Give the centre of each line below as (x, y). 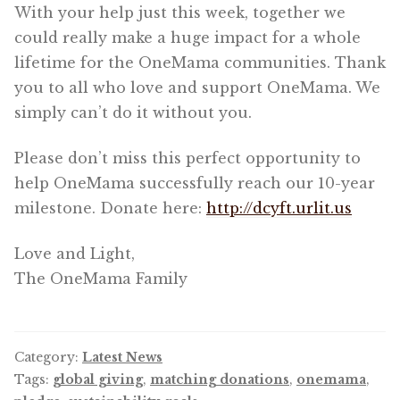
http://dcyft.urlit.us (279, 208)
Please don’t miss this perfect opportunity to (187, 158)
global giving (98, 379)
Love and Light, (75, 253)
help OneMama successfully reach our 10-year (195, 183)
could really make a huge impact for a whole (187, 38)
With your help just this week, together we (180, 13)
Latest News (122, 357)
